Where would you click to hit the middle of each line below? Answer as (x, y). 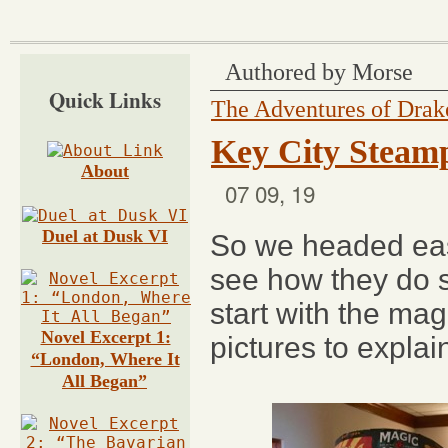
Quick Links (105, 100)
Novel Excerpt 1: (105, 337)
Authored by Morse (319, 71)
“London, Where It (105, 359)
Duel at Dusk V (101, 236)
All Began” (104, 381)
